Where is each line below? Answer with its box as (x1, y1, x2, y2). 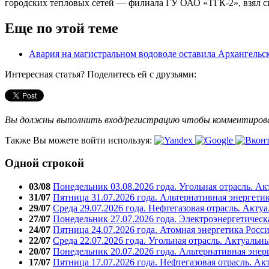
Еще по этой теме (5, 20, 118, 36)
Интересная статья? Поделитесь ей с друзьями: (5, 68, 196, 79)
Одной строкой (5, 157, 84, 170)
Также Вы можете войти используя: (5, 134, 154, 145)
